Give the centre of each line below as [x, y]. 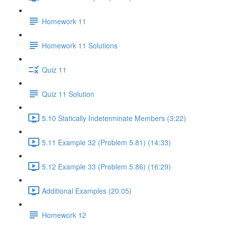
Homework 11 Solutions [80, 45]
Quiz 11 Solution [68, 94]
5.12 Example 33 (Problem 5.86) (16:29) [106, 166]
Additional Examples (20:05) [87, 190]
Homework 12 [64, 215]
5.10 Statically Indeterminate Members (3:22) [114, 118]
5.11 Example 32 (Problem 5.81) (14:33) [106, 142]
